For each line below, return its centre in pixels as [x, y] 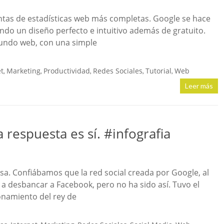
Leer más [199, 86]
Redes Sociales [118, 71]
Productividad [67, 71]
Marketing [23, 71]
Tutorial [158, 71]
